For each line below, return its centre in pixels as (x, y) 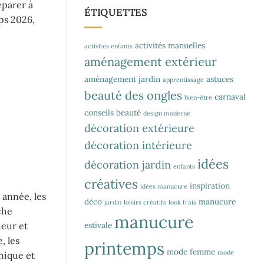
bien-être (198, 97)
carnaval (230, 96)
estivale (98, 225)
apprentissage (183, 79)
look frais (182, 202)
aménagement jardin (122, 79)
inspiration (210, 185)
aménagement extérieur (151, 61)
